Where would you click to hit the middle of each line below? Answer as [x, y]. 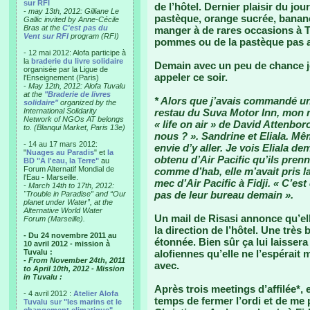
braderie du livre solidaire [77, 61]
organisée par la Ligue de [66, 69]
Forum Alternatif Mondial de [69, 169]
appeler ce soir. [191, 77]
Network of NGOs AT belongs [74, 119]
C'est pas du [85, 28]
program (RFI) [94, 36]
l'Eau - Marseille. [51, 177]
